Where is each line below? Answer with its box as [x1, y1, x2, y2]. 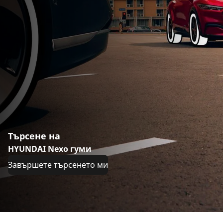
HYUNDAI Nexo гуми [8, 143, 92, 155]
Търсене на [8, 130, 60, 142]
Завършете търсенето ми [8, 159, 108, 171]
